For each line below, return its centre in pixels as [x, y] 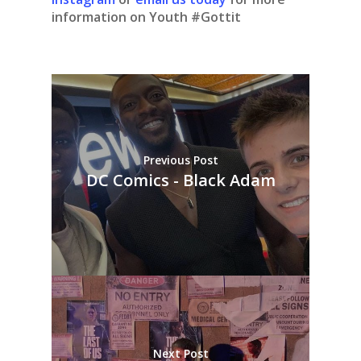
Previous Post [180, 160]
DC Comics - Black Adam [180, 180]
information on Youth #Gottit [146, 17]
